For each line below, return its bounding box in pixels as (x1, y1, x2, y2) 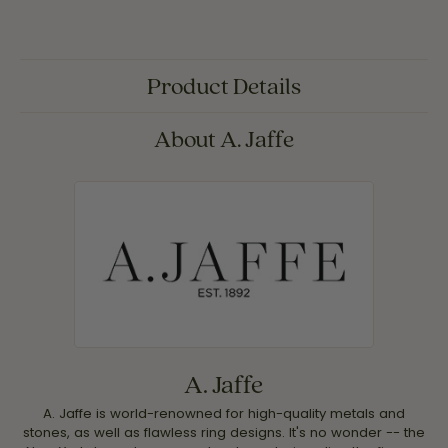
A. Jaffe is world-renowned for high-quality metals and (43, 403, 405, 423)
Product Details (147, 69, 301, 101)
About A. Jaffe (154, 122, 294, 154)
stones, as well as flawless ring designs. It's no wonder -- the (23, 422, 425, 442)
